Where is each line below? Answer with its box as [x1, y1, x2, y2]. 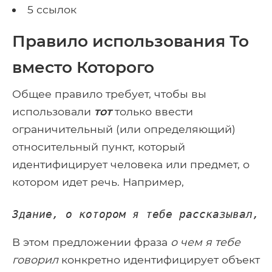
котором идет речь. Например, [12, 175, 184, 188]
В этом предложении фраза [12, 235, 171, 248]
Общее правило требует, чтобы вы [12, 87, 206, 100]
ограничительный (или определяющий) [12, 122, 236, 135]
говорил [12, 253, 58, 266]
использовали [12, 104, 94, 118]
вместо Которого [12, 56, 154, 77]
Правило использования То [12, 30, 249, 51]
